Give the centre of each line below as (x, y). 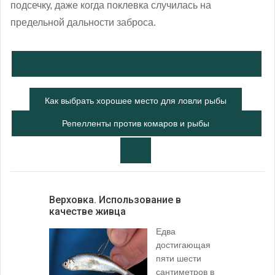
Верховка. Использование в (115, 199)
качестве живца (87, 211)
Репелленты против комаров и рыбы (136, 123)
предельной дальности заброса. (83, 22)
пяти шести (179, 258)
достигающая (183, 245)
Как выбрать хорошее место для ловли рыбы (136, 100)
